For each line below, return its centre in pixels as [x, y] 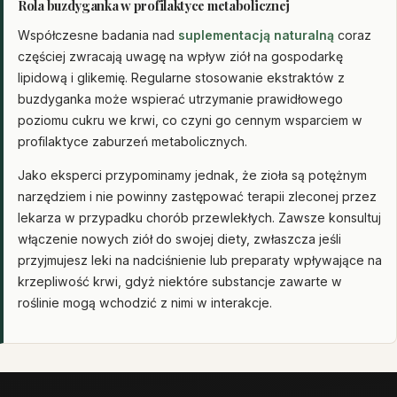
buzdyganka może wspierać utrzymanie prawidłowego [180, 99]
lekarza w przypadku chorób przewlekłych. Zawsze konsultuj [199, 217]
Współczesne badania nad [98, 35]
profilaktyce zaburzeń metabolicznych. [132, 142]
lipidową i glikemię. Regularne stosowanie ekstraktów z [181, 78]
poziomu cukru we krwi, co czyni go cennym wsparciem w [190, 121]
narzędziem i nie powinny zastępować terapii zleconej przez [197, 196]
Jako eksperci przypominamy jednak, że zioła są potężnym [192, 175]
